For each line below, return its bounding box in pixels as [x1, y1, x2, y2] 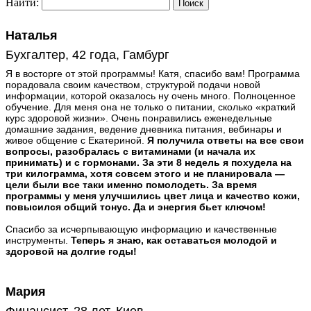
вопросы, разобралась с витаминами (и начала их [6, 146, 255, 158]
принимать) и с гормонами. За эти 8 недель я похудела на [6, 157, 292, 169]
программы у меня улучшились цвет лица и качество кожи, [6, 190, 300, 202]
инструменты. [6, 235, 71, 246]
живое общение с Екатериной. [6, 135, 147, 146]
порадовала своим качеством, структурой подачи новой [6, 79, 260, 91]
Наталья [6, 28, 58, 43]
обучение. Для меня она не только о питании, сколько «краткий [6, 101, 296, 113]
